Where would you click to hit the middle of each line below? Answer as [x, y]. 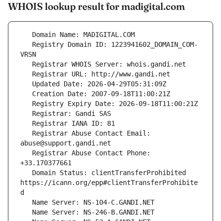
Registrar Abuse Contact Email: [26, 133]
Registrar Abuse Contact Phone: [26, 153]
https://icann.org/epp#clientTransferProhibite [109, 183]
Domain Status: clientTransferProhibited [26, 173]
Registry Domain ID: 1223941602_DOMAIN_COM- [26, 45]
